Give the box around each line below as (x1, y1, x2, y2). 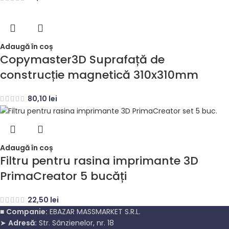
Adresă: (8, 217, 37, 228)
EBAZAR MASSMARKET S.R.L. (48, 206, 141, 217)
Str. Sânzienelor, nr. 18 (37, 217, 114, 228)
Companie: (6, 206, 48, 217)
